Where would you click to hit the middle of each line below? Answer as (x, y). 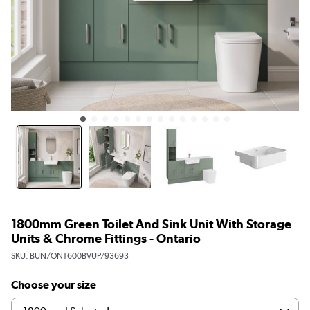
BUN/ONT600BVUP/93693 (79, 256)
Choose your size (54, 284)
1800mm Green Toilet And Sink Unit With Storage (151, 224)
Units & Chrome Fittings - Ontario (106, 238)
